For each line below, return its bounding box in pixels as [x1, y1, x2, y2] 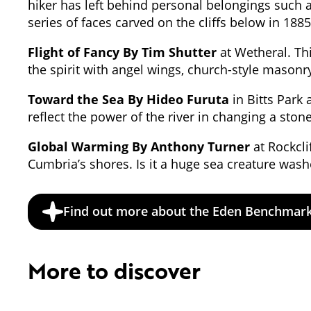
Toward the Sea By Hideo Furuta [28, 90, 229, 108]
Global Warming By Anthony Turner [28, 137, 250, 155]
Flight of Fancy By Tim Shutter [28, 43, 217, 60]
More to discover [28, 253, 201, 287]
